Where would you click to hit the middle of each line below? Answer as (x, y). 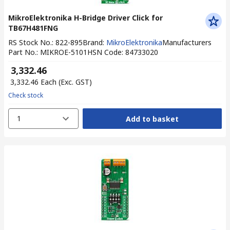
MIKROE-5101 (64, 52)
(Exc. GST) (75, 82)
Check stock (26, 95)
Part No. (22, 52)
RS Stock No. (30, 42)
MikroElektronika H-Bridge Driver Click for (85, 18)
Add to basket (152, 119)
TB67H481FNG (33, 28)
